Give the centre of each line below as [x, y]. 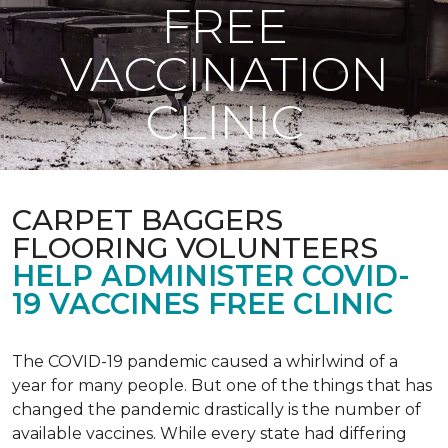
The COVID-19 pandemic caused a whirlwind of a [205, 361]
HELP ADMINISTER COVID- [211, 275]
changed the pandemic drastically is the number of [216, 409]
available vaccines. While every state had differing [209, 433]
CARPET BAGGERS [147, 219]
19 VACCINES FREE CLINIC [202, 303]
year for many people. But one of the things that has [222, 385]
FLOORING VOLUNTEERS [195, 247]
